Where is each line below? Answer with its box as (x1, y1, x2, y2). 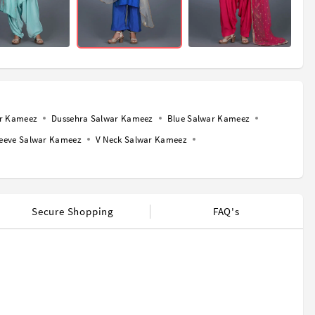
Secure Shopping (31, 205, 114, 219)
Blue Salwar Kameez (167, 112, 250, 125)
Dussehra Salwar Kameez (51, 112, 153, 125)
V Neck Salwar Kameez (95, 134, 187, 146)
